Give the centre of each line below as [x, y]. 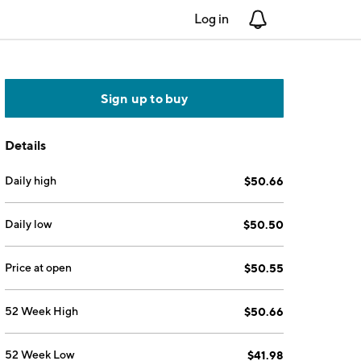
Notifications [304, 19]
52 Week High [42, 311]
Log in [212, 19]
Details [26, 145]
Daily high [31, 180]
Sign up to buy [144, 98]
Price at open [39, 268]
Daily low [29, 224]
